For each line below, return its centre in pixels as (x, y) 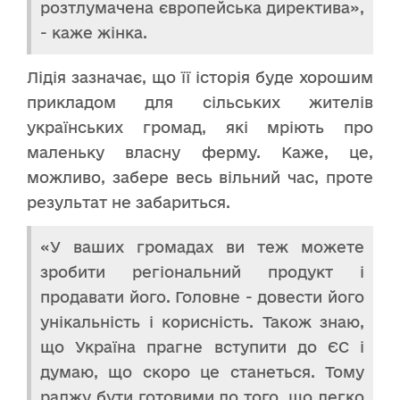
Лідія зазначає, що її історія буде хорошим (200, 77)
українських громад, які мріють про (200, 127)
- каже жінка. (94, 32)
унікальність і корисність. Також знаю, (202, 321)
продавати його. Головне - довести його (202, 296)
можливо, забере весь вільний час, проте (200, 177)
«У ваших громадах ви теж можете (202, 246)
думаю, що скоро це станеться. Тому (202, 371)
